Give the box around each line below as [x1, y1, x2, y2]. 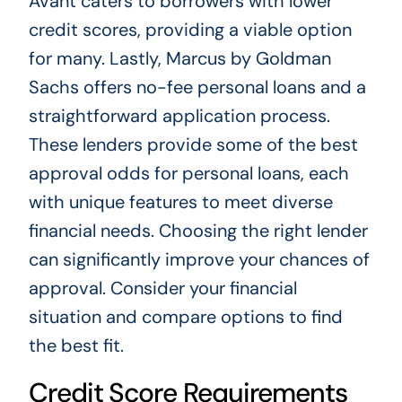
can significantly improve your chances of [28, 248, 370, 272]
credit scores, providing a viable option [28, 18, 352, 42]
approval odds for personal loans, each [28, 162, 349, 186]
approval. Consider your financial [28, 276, 297, 301]
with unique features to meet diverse [28, 190, 333, 214]
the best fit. [28, 334, 124, 358]
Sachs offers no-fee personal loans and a [28, 75, 366, 100]
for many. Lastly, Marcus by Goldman [28, 47, 331, 71]
